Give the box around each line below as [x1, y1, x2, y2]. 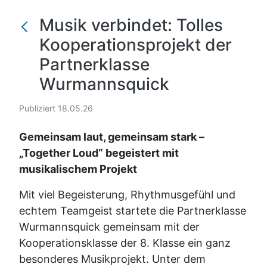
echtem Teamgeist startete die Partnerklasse [19, 204, 246, 217]
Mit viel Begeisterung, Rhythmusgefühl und [19, 188, 235, 201]
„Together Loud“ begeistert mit [19, 146, 179, 159]
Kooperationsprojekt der [39, 34, 232, 55]
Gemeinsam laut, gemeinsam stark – [19, 130, 204, 143]
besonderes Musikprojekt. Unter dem [19, 252, 206, 265]
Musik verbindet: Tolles [39, 14, 223, 35]
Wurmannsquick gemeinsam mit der [19, 220, 200, 233]
